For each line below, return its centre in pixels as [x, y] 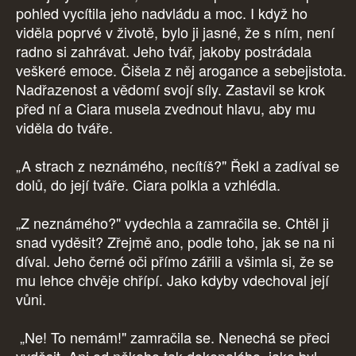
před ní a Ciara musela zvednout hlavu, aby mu [166, 108]
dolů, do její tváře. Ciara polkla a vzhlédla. [150, 185]
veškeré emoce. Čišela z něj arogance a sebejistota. [181, 70]
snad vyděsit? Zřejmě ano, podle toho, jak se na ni [175, 242]
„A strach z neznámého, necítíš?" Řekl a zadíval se [178, 166]
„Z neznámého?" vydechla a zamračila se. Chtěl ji [172, 223]
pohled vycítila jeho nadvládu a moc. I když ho [162, 13]
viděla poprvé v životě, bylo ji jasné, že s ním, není [175, 32]
